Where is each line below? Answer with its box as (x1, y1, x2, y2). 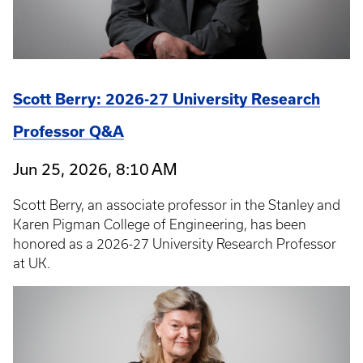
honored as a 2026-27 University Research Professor (13, 236, 336, 251)
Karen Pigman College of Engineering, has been (13, 216, 306, 232)
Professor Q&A (13, 122, 124, 140)
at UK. (13, 255, 50, 271)
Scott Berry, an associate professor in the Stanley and (13, 197, 340, 212)
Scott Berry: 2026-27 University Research (13, 90, 320, 108)
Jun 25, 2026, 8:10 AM (13, 159, 177, 178)
